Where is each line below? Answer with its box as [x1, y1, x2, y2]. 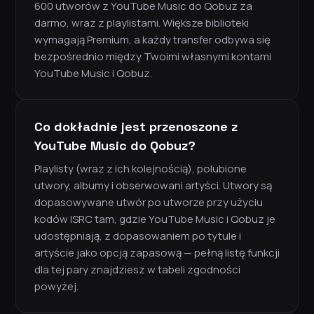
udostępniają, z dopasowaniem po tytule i [34, 228, 241, 244]
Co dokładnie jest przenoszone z [34, 118, 238, 135]
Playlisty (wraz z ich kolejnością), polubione [34, 161, 247, 177]
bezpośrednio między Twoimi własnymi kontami [34, 49, 271, 64]
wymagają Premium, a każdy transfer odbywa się [34, 32, 271, 48]
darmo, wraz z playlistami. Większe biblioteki [34, 15, 249, 31]
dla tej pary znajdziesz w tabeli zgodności [34, 262, 240, 278]
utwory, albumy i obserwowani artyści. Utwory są [34, 178, 272, 193]
